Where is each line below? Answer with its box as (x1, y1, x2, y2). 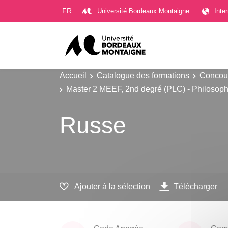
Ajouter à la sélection (74, 182, 150, 191)
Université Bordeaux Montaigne (97, 7, 189, 15)
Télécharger (174, 182, 217, 191)
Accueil (60, 71, 87, 80)
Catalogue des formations (97, 71, 189, 80)
